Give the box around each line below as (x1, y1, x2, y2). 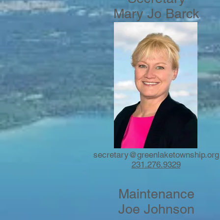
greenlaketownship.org (137, 150, 219, 160)
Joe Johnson (118, 201, 194, 217)
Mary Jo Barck (113, 6, 199, 21)
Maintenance (118, 186, 194, 201)
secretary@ (93, 150, 137, 160)
